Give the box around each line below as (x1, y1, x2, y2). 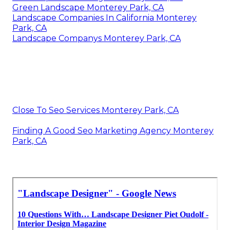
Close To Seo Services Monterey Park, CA (12, 105, 179, 115)
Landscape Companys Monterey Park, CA (12, 33, 181, 43)
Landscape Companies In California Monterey (12, 12, 197, 23)
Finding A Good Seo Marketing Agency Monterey (12, 125, 214, 136)
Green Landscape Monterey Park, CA (12, 2, 164, 12)
